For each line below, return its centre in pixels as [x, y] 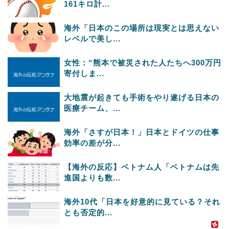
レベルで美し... [92, 38]
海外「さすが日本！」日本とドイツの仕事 [142, 132]
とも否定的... [88, 212]
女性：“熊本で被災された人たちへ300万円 [143, 62]
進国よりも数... [92, 177]
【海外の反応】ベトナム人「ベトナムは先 [142, 167]
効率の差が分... [92, 143]
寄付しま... [84, 73]
